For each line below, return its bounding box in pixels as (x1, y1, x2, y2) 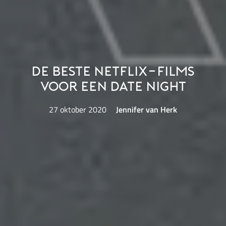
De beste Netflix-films (31, 66, 195, 79)
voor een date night (40, 81, 186, 94)
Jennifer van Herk (116, 103, 178, 116)
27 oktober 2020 (48, 103, 106, 116)
